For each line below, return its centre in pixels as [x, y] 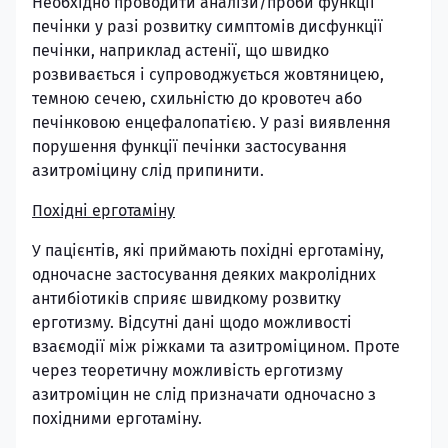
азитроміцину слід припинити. [148, 170]
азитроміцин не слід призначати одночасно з [204, 394]
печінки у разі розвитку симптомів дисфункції [207, 26]
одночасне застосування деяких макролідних [204, 274]
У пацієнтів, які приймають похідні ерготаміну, [208, 250]
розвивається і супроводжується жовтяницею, [208, 74]
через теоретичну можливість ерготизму [187, 370]
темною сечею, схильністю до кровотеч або [197, 98]
